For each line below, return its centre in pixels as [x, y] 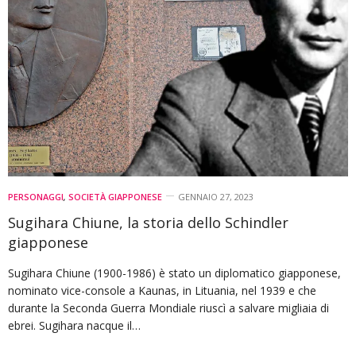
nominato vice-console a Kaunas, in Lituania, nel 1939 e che [162, 290]
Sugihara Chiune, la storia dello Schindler [148, 222]
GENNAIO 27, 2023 [216, 196]
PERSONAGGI [36, 196]
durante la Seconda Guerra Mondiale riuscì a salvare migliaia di [168, 308]
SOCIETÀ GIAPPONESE [115, 196]
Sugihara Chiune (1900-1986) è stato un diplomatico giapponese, [174, 273]
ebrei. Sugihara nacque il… [74, 325]
